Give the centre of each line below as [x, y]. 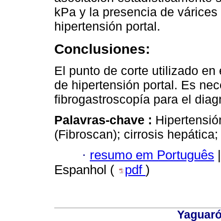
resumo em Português [152, 155]
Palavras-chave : [105, 120]
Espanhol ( [86, 170]
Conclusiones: [102, 49]
